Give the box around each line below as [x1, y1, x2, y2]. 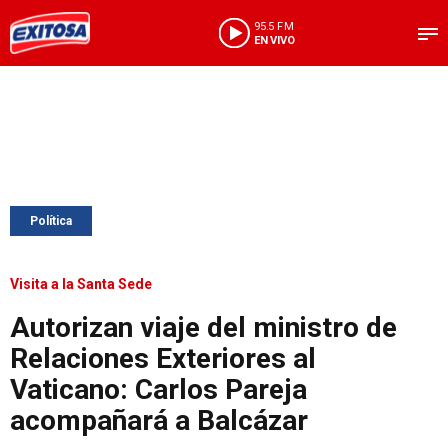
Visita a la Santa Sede [10, 276, 152, 292]
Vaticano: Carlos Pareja [10, 373, 307, 406]
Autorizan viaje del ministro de [10, 311, 397, 344]
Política [30, 214, 72, 228]
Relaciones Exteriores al [10, 342, 316, 375]
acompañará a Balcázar [10, 404, 308, 437]
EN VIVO [253, 33, 295, 47]
